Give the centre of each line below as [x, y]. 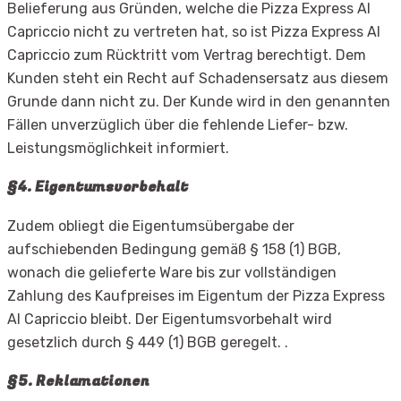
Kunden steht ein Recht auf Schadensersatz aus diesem [198, 78]
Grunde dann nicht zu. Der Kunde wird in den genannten [199, 101]
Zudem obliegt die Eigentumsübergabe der [151, 226]
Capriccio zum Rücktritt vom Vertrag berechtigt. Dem [187, 55]
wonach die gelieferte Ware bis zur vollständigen [172, 273]
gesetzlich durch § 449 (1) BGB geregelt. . [148, 343]
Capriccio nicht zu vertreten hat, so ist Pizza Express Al [194, 31]
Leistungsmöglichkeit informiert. [118, 148]
